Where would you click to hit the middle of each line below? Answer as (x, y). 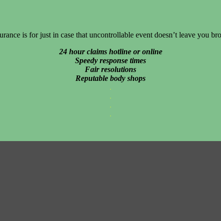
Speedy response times (110, 60)
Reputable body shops (110, 78)
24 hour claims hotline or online (110, 51)
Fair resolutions (110, 69)
